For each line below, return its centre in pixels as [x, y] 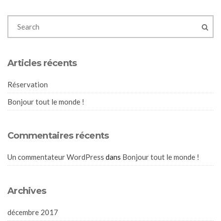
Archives [27, 191]
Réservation [28, 84]
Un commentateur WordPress [56, 157]
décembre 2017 [33, 212]
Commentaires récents [58, 136]
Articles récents [42, 63]
